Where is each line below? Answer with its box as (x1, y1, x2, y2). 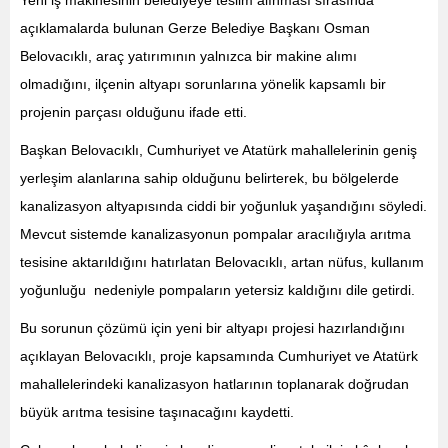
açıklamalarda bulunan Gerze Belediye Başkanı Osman (20, 19, 370, 36)
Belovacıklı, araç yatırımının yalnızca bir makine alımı (20, 47, 357, 64)
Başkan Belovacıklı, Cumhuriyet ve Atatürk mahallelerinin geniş (20, 141, 417, 158)
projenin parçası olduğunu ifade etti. (20, 103, 247, 120)
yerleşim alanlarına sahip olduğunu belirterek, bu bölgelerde (20, 169, 399, 186)
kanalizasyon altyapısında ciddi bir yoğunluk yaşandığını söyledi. (20, 197, 427, 214)
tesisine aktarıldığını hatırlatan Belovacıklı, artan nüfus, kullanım (20, 253, 424, 270)
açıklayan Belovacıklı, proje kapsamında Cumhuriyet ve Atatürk (20, 347, 418, 364)
